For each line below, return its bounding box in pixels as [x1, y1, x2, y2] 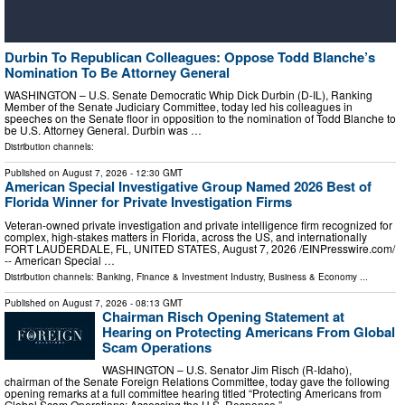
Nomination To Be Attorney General [5, 61, 230, 82]
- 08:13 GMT [127, 296, 183, 309]
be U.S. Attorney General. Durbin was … [5, 122, 202, 138]
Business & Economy [268, 269, 357, 283]
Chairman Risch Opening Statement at [102, 306, 344, 326]
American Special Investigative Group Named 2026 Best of [5, 176, 372, 197]
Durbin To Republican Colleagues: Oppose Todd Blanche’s [5, 46, 375, 67]
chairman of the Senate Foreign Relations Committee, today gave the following [5, 373, 390, 390]
